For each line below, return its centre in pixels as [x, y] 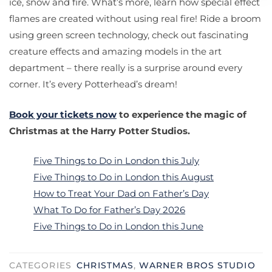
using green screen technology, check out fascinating [129, 35]
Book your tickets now [63, 114]
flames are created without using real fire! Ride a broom [135, 19]
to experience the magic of [182, 114]
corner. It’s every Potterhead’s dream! [93, 84]
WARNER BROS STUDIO [197, 266]
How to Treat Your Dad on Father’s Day [121, 194]
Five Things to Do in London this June [118, 226]
